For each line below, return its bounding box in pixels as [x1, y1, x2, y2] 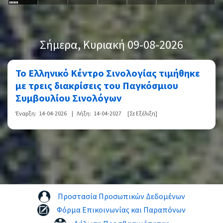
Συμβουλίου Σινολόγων [15, 92, 121, 106]
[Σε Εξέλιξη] [127, 110, 157, 118]
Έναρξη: [15, 110, 36, 118]
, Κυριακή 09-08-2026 [78, 36, 183, 54]
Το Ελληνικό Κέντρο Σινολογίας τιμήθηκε [15, 67, 200, 81]
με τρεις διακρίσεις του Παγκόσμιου [15, 79, 178, 94]
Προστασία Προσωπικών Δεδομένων [57, 191, 185, 203]
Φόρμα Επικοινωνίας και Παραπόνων [57, 205, 186, 216]
